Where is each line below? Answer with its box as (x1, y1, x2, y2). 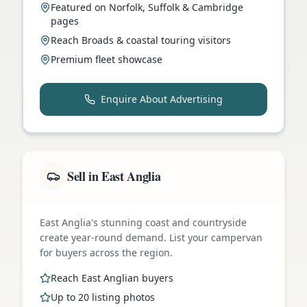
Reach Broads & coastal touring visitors (51, 33, 231, 47)
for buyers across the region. (40, 245, 173, 259)
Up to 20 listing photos (51, 290, 155, 304)
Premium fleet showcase (51, 52, 162, 66)
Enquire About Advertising (101, 92, 223, 106)
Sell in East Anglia (67, 167, 161, 185)
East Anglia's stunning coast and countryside (40, 215, 247, 229)
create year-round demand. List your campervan (40, 230, 262, 244)
